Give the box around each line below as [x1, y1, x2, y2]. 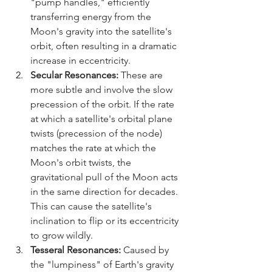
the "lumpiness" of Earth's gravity [30, 258, 176, 270]
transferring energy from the [30, 10, 154, 22]
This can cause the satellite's [30, 200, 154, 212]
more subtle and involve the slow [30, 83, 175, 95]
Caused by [121, 243, 171, 256]
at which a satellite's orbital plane [30, 112, 175, 124]
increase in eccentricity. [30, 54, 131, 66]
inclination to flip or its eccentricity [30, 214, 181, 226]
